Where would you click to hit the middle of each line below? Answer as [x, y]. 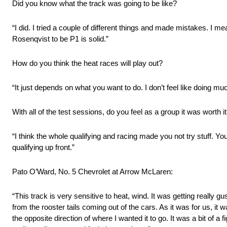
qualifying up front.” [43, 147]
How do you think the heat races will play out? [87, 63]
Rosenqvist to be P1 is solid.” [60, 39]
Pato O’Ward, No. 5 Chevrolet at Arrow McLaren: [92, 172]
